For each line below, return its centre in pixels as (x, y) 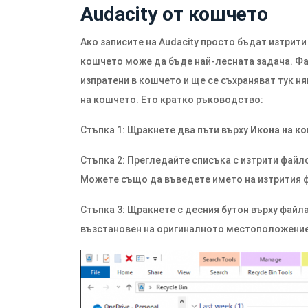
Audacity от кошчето (174, 14)
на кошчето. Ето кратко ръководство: (172, 100)
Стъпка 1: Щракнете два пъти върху (165, 130)
